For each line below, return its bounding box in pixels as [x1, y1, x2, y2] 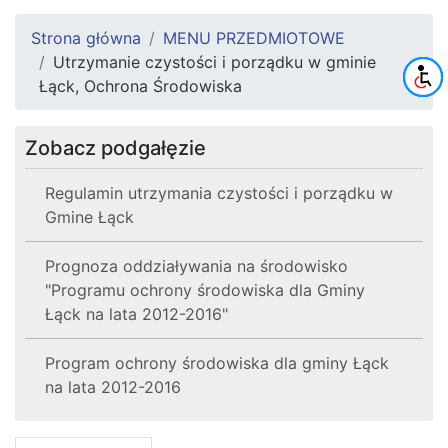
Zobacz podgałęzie [25, 135, 206, 160]
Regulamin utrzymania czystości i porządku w [45, 182, 393, 203]
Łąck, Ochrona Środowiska [39, 75, 242, 96]
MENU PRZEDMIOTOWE [163, 27, 345, 48]
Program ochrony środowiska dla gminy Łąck [45, 352, 389, 373]
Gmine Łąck [45, 206, 134, 227]
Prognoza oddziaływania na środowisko [45, 255, 348, 276]
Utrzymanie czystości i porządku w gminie [53, 51, 376, 72]
